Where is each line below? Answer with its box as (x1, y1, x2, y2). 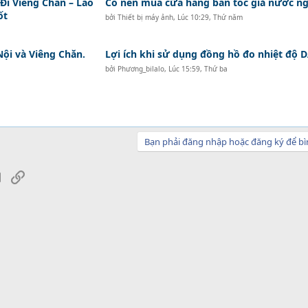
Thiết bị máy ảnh (117, 12, 173, 22)
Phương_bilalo (117, 64, 164, 74)
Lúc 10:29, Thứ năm (177, 12, 243, 22)
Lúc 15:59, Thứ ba (168, 64, 228, 74)
